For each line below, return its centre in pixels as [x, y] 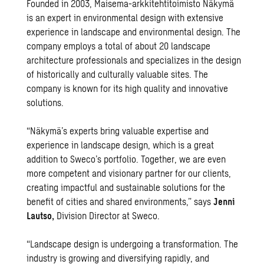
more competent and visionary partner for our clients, [129, 173]
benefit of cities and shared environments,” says [120, 201]
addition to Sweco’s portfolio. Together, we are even [126, 159]
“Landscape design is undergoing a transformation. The [133, 244]
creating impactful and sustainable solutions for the [126, 187]
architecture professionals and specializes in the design [134, 60]
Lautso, [41, 215]
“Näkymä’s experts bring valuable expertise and [118, 131]
